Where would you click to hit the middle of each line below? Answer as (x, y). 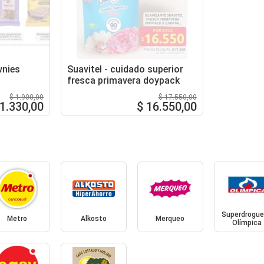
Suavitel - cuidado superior (126, 69)
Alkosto (94, 219)
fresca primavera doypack (124, 80)
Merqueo (170, 219)
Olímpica (247, 223)
